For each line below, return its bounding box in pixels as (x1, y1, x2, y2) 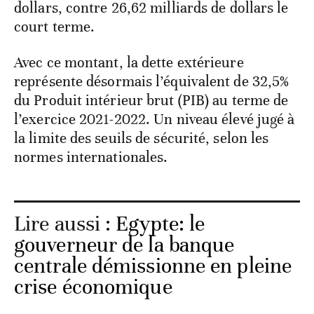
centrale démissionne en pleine (14, 253, 292, 280)
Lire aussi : (14, 211, 116, 238)
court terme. (14, 18, 95, 36)
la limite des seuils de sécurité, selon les (14, 129, 269, 148)
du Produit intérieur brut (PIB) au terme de (14, 91, 289, 110)
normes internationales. (14, 148, 168, 167)
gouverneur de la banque (14, 232, 235, 259)
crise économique (14, 274, 172, 301)
